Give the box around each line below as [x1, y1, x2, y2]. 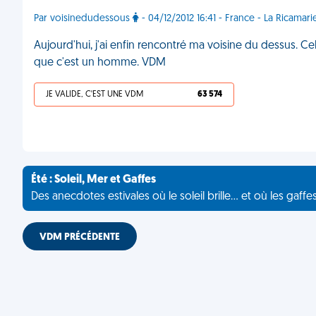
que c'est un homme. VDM [34, 57, 166, 68]
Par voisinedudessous [34, 13, 133, 24]
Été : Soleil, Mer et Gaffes [31, 174, 156, 186]
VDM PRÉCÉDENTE [39, 232, 120, 243]
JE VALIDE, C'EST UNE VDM [46, 90, 143, 99]
